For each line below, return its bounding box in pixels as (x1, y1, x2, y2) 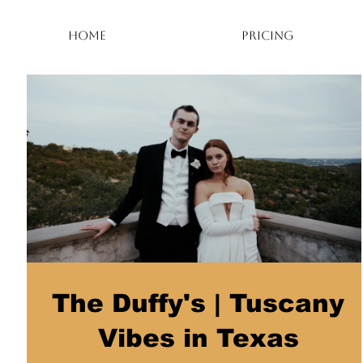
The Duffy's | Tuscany (52, 289, 344, 318)
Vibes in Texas (97, 324, 299, 352)
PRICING (241, 28, 293, 42)
